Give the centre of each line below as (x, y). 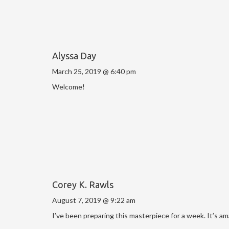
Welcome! (68, 86)
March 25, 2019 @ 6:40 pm (94, 71)
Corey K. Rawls (83, 184)
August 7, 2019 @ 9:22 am (94, 200)
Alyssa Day (74, 55)
